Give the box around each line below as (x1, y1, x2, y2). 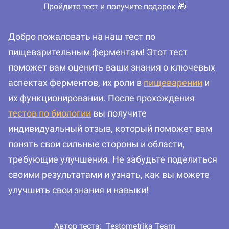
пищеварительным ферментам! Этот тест (8, 47, 188, 58)
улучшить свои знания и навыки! (8, 185, 149, 196)
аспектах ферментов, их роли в (8, 77, 144, 88)
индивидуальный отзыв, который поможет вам (8, 123, 212, 134)
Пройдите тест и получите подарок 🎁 (43, 2, 186, 12)
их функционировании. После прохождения (8, 93, 195, 104)
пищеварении (144, 77, 202, 88)
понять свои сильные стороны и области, (8, 139, 185, 150)
